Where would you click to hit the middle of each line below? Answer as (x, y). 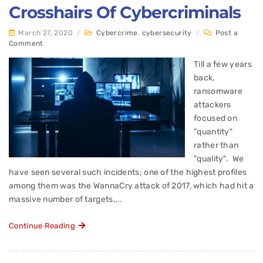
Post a (227, 33)
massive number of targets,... (66, 200)
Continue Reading (44, 225)
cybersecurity (167, 33)
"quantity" (213, 132)
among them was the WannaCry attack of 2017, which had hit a (131, 186)
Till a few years (223, 65)
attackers (213, 105)
